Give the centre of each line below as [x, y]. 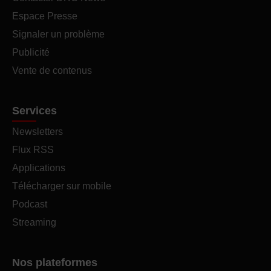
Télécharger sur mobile [62, 186]
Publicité [31, 52]
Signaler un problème [58, 34]
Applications [39, 168]
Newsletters [38, 132]
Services [34, 111]
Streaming [34, 222]
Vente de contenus [52, 70]
